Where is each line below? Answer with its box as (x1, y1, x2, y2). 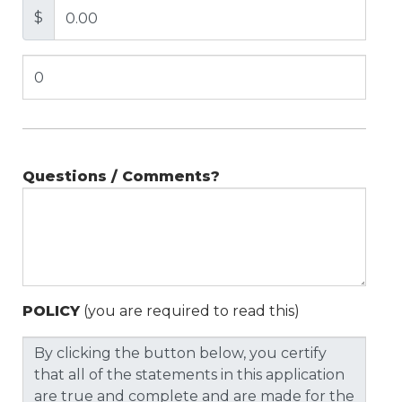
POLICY (22, 302, 80, 320)
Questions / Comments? (22, 168, 220, 186)
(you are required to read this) (80, 302, 300, 320)
